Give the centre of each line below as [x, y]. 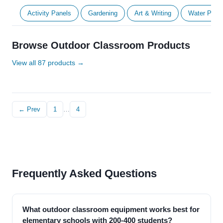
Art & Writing [153, 13]
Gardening [103, 13]
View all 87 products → [48, 63]
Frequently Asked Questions [84, 173]
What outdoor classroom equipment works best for [111, 209]
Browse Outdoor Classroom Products [101, 45]
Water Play [204, 13]
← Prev [29, 109]
